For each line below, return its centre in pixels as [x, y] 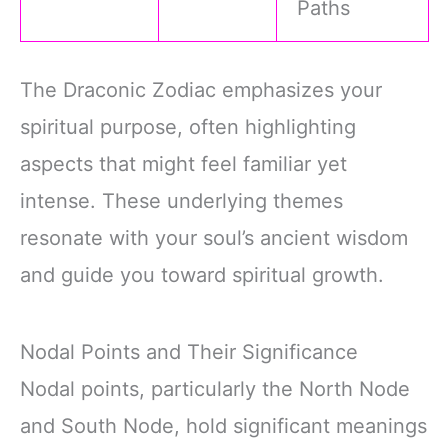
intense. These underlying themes [181, 200]
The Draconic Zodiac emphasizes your [201, 89]
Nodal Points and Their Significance [189, 351]
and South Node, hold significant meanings [223, 425]
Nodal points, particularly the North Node [215, 388]
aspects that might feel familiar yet [183, 163]
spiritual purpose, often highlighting [188, 126]
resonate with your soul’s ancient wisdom [214, 237]
